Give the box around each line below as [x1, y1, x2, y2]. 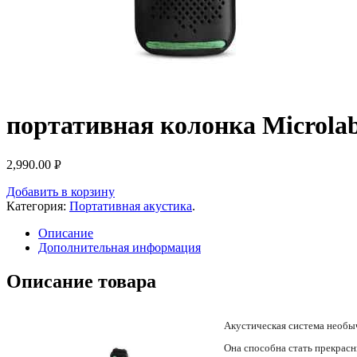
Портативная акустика [69, 198, 192, 213]
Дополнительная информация [38, 240, 201, 254]
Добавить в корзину [6, 184, 115, 198]
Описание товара [6, 270, 156, 292]
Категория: [6, 198, 69, 213]
